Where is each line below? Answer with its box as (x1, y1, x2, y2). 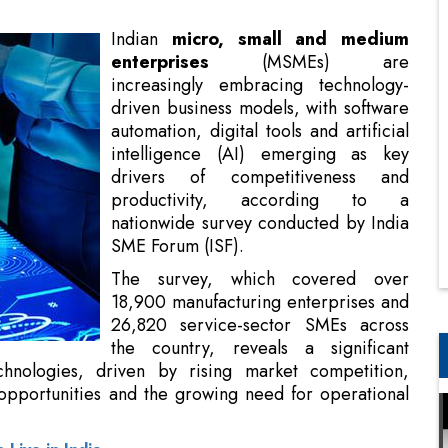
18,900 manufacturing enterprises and (111, 193, 409, 220)
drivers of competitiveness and (111, 68, 409, 95)
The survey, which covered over (111, 170, 409, 197)
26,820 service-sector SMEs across (111, 216, 409, 243)
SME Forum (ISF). (111, 137, 244, 164)
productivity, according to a (111, 91, 409, 118)
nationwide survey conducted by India (111, 114, 409, 141)
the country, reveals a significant (111, 239, 409, 266)
